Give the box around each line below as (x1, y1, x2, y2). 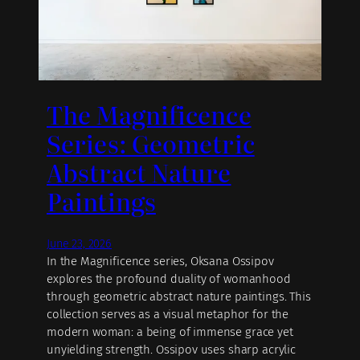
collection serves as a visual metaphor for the (47, 306, 289, 321)
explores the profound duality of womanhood (47, 271, 291, 286)
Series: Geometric (47, 125, 255, 162)
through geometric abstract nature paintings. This (47, 288, 311, 304)
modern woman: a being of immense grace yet (47, 324, 293, 339)
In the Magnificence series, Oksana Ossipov (47, 253, 274, 268)
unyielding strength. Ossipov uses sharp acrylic (47, 342, 296, 357)
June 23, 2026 (47, 236, 112, 251)
